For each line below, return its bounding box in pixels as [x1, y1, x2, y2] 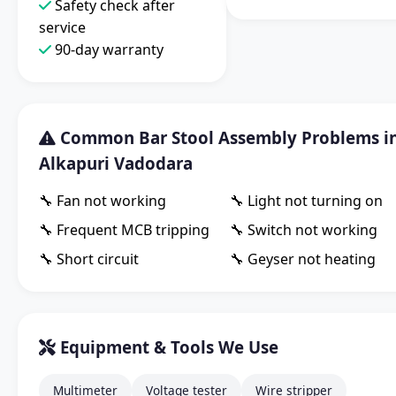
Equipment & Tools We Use [56, 336, 278, 359]
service [39, 18, 86, 38]
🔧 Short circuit [39, 249, 139, 270]
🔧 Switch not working [230, 220, 377, 240]
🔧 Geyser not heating [230, 249, 376, 270]
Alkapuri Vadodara [39, 152, 193, 175]
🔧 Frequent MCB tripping [39, 220, 209, 240]
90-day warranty [51, 40, 164, 60]
